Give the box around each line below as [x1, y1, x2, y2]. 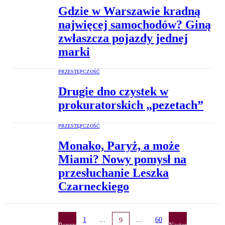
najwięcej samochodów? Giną [58, 18, 211, 31]
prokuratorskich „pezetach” [58, 98, 203, 111]
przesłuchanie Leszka [58, 166, 169, 179]
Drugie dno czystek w [58, 84, 168, 98]
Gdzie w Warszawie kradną [58, 4, 200, 18]
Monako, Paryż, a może [58, 139, 180, 152]
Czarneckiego [58, 179, 129, 193]
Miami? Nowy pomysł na [58, 152, 186, 166]
